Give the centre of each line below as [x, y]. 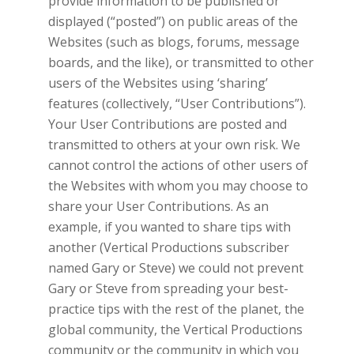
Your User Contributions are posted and [167, 124]
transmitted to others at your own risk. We [174, 144]
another [73, 247]
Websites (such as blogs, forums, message [173, 41]
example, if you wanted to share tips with [169, 226]
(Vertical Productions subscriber [194, 247]
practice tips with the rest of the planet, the [176, 309]
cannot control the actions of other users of [178, 165]
